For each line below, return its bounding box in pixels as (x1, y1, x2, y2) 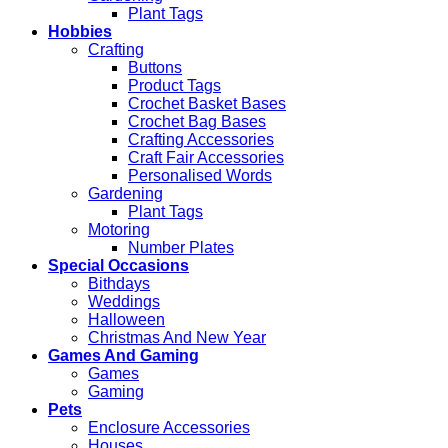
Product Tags (128, 76, 221, 94)
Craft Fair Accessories (128, 148, 284, 166)
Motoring (88, 220, 150, 238)
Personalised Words (128, 166, 272, 184)
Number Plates (128, 238, 234, 256)
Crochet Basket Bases (128, 94, 286, 112)
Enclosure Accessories (88, 418, 250, 436)
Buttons (128, 58, 182, 76)
